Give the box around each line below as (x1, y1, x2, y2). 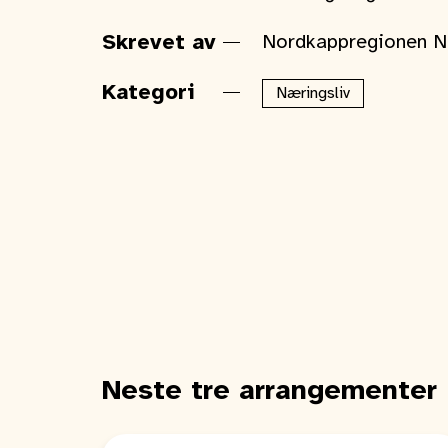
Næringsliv (276, 85, 350, 102)
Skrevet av (102, 31, 216, 55)
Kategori (102, 81, 194, 105)
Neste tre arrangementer (102, 377, 437, 406)
